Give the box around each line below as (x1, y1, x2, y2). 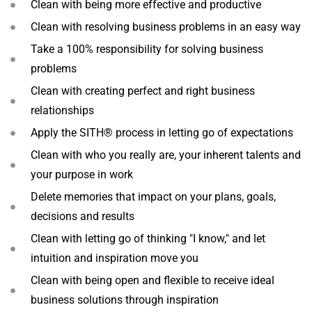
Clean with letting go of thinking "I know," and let (30, 232, 265, 245)
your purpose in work (30, 168, 133, 181)
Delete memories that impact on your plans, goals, (30, 190, 276, 203)
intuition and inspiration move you (30, 251, 198, 265)
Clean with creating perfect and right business (30, 84, 255, 97)
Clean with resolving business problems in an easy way (30, 20, 301, 33)
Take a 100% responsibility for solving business (30, 42, 263, 56)
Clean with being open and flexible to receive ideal (30, 274, 274, 287)
